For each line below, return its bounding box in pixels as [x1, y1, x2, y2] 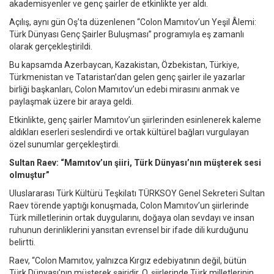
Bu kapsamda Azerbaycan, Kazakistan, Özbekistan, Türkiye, [9, 60, 239, 70]
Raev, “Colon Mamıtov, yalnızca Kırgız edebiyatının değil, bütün [9, 256, 246, 266]
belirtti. [9, 237, 37, 248]
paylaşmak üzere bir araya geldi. [9, 97, 133, 107]
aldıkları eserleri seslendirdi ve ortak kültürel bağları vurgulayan [9, 127, 249, 138]
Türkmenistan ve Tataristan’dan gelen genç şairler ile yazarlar [9, 72, 245, 83]
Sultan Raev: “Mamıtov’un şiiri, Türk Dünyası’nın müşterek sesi [9, 158, 261, 168]
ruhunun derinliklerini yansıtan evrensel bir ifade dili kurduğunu [9, 225, 248, 235]
